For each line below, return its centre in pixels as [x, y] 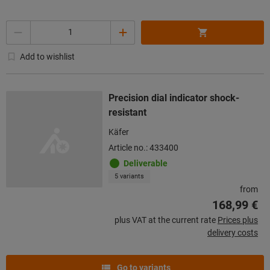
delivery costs [233, 232]
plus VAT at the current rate [165, 220]
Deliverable [146, 163]
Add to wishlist [47, 56]
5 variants [129, 176]
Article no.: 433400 [143, 147]
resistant [127, 112]
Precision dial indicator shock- [174, 98]
